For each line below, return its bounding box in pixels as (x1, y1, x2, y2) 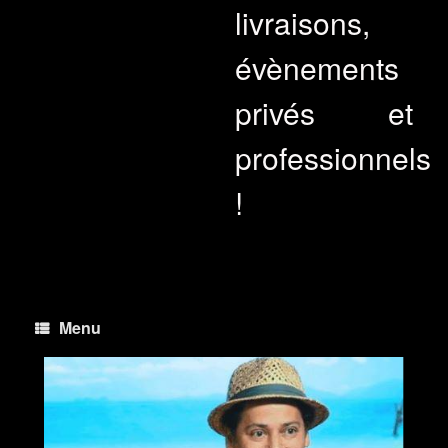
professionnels (235, 136, 431, 179)
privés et (235, 91, 413, 134)
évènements (235, 46, 399, 89)
